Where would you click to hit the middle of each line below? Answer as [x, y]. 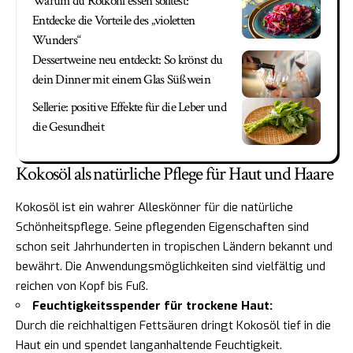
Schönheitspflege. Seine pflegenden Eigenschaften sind [162, 227]
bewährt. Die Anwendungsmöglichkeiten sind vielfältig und [171, 267]
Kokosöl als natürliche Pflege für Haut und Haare [175, 174]
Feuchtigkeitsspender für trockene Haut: [152, 306]
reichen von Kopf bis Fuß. [82, 286]
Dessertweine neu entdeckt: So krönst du [128, 60]
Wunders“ [57, 41]
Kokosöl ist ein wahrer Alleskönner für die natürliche [154, 208]
